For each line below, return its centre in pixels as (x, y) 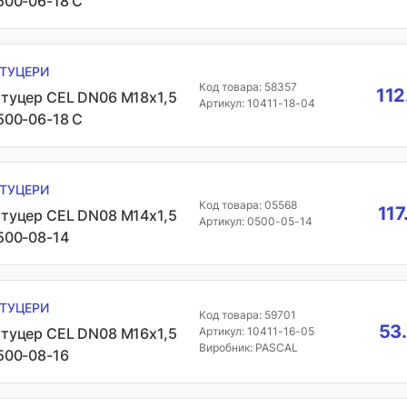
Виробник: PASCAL (248, 347)
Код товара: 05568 (248, 205)
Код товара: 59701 (247, 315)
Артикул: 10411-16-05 (256, 331)
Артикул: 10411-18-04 (257, 103)
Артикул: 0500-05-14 (255, 221)
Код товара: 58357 (248, 87)
